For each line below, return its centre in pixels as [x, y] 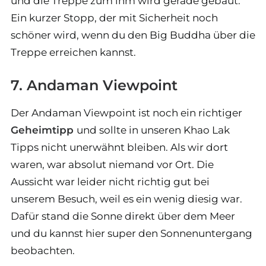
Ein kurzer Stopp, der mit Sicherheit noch [114, 18]
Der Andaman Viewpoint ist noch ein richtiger [126, 113]
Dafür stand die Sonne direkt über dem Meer [123, 216]
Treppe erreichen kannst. [73, 53]
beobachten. [43, 251]
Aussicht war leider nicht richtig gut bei [110, 182]
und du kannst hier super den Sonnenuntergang [132, 234]
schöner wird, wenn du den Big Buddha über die [133, 35]
